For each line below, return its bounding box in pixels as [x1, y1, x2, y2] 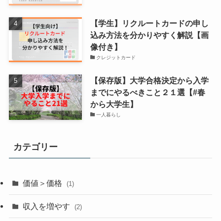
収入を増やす [23, 202, 73, 211]
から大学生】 [90, 99, 138, 109]
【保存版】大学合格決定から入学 [90, 75, 209, 85]
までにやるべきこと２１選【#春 [90, 87, 205, 97]
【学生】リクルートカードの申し [90, 18, 209, 28]
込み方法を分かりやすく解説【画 [90, 30, 209, 39]
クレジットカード [96, 54, 136, 60]
